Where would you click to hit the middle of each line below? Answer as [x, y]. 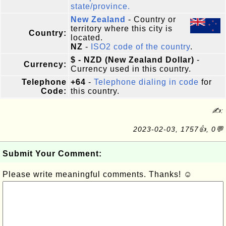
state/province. [100, 6]
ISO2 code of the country [140, 47]
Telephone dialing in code [146, 82]
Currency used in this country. [131, 69]
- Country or [151, 19]
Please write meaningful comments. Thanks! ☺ [97, 174]
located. [87, 38]
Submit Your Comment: [52, 154]
